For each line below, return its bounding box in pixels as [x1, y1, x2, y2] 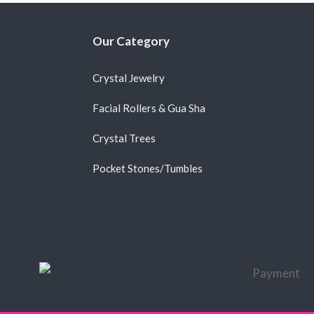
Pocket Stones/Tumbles [92, 161, 203, 175]
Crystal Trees [92, 131, 156, 144]
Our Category [92, 33, 170, 48]
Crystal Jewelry [92, 71, 165, 84]
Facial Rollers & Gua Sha [92, 101, 205, 114]
